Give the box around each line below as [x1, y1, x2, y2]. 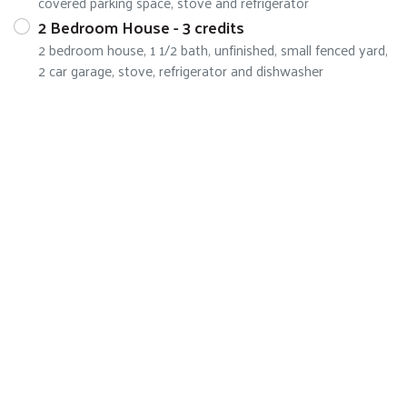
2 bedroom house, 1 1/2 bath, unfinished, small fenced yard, [38, 35, 388, 63]
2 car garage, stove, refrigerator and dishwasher [38, 56, 323, 84]
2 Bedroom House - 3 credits [38, 11, 244, 42]
